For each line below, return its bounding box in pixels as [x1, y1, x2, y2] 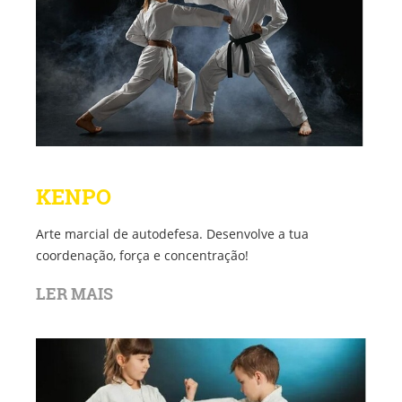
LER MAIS [36, 282, 113, 304]
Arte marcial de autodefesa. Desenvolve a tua [36, 224, 309, 242]
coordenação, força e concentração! [36, 246, 249, 264]
